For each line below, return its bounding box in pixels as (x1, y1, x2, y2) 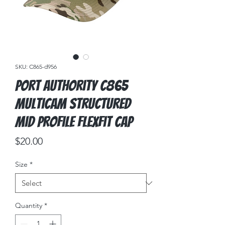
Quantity (15, 201, 42, 210)
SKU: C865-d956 (15, 63, 57, 70)
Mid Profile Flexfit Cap (15, 114, 133, 130)
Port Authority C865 (15, 78, 128, 93)
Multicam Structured (15, 96, 131, 111)
